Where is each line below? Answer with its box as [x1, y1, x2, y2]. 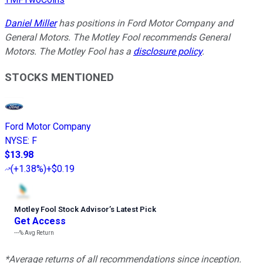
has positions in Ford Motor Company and [56, 17, 233, 29]
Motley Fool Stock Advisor [14, 205, 109, 214]
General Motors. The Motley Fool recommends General [5, 31, 230, 43]
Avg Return [23, 230, 54, 237]
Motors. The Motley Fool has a [5, 45, 133, 57]
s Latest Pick [110, 205, 156, 214]
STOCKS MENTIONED [5, 71, 114, 85]
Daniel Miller [5, 17, 56, 29]
